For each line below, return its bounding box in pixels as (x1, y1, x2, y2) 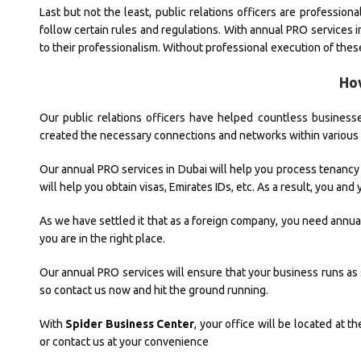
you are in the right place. (39, 232, 165, 246)
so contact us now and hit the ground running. (39, 284, 268, 297)
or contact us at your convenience (39, 335, 209, 349)
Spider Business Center (65, 317, 195, 331)
